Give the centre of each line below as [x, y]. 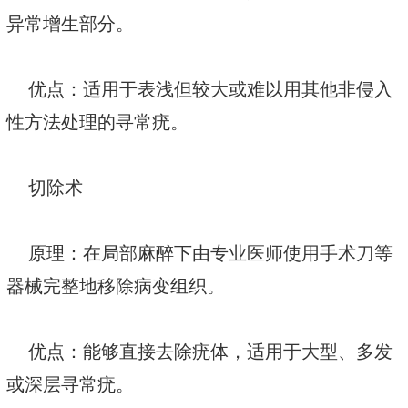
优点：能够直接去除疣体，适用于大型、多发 [199, 352]
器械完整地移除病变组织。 [116, 286]
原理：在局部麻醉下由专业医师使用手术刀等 [199, 254]
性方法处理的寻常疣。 [97, 122]
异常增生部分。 [70, 24]
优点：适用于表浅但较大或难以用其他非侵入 [199, 90]
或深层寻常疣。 [70, 385]
